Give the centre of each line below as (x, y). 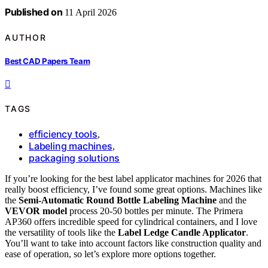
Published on (34, 12)
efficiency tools (63, 134)
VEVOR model (36, 211)
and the (232, 200)
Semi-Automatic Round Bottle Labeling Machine (118, 200)
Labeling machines (71, 146)
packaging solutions (74, 158)
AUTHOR (26, 37)
